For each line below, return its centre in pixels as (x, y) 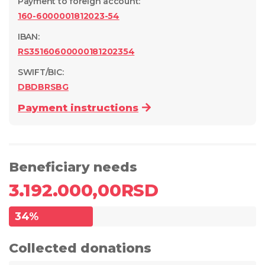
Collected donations (80, 248)
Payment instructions (78, 108)
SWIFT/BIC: (41, 72)
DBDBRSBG (43, 87)
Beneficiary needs (73, 167)
